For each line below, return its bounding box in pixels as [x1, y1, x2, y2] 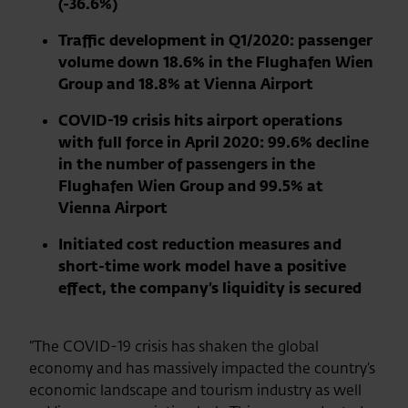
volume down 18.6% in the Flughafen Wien [58, 52, 373, 72]
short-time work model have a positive [58, 256, 346, 276]
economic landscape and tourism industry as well [29, 380, 362, 400]
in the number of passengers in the [58, 154, 315, 174]
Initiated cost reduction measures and [58, 234, 342, 254]
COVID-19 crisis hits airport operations [58, 110, 342, 130]
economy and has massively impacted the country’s [29, 358, 375, 378]
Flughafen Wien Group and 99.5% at [58, 176, 323, 196]
